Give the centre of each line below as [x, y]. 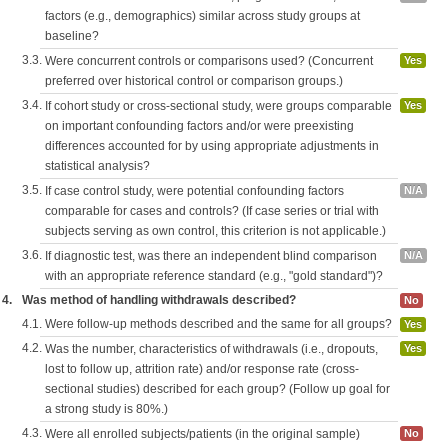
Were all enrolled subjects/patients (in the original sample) [202, 434]
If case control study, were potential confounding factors [194, 191]
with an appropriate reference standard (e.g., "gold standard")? [214, 276]
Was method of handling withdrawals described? [159, 300]
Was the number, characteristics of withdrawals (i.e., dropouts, [211, 349]
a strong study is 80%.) [106, 409]
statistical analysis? [97, 166]
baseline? [72, 36]
